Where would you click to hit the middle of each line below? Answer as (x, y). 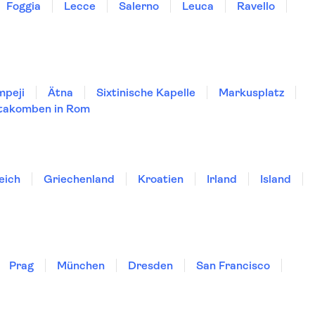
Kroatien (161, 179)
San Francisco (233, 265)
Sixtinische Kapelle (146, 92)
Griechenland (79, 179)
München (81, 265)
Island (276, 179)
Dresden (150, 265)
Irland (222, 179)
